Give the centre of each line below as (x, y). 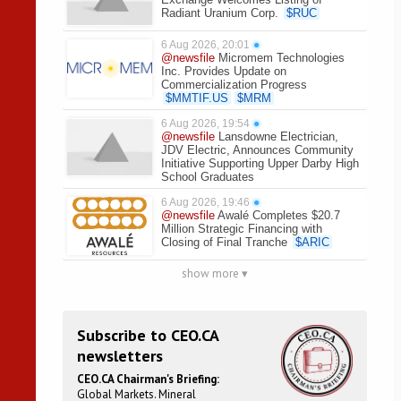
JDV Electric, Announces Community (257, 150)
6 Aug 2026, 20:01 (205, 45)
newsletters (120, 356)
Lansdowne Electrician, (278, 137)
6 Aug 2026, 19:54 (205, 124)
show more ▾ (215, 273)
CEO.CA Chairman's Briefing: (148, 379)
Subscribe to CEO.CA (148, 335)
